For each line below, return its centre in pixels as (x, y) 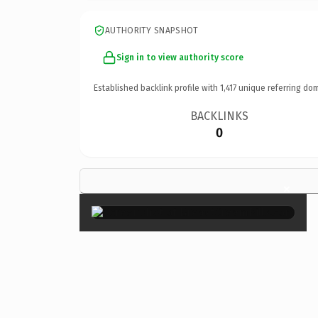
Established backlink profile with (157, 88)
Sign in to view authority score (180, 57)
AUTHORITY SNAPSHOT (152, 30)
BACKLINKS (220, 116)
